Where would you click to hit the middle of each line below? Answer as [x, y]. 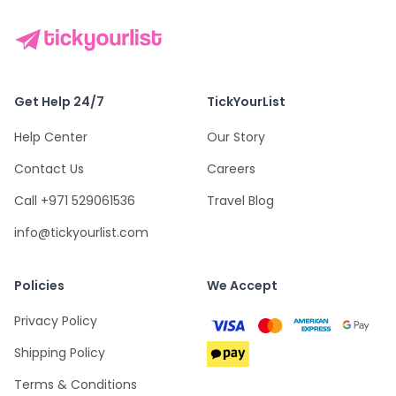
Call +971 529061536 [75, 200]
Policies [39, 285]
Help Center [51, 137]
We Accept [242, 285]
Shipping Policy [60, 352]
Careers [231, 168]
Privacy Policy [56, 320]
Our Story [236, 137]
